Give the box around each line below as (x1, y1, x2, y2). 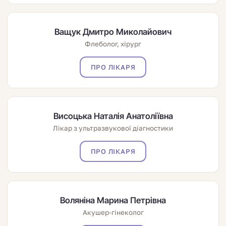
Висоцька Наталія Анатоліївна (53, 111, 173, 122)
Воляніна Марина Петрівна (60, 195, 166, 206)
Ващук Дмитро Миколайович (54, 26, 172, 37)
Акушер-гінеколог (82, 208, 144, 217)
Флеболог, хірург (85, 39, 141, 48)
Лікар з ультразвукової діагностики (53, 124, 173, 133)
